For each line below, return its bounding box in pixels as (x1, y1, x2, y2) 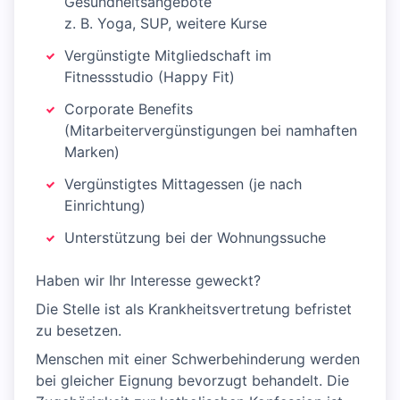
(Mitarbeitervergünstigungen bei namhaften (64, 121, 357, 140)
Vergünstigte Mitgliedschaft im (64, 46, 271, 65)
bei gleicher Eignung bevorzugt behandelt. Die (36, 371, 349, 390)
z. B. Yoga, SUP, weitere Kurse (64, 14, 267, 33)
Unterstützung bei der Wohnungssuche (64, 229, 326, 247)
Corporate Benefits (64, 100, 193, 119)
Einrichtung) (64, 196, 146, 215)
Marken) (64, 143, 120, 162)
